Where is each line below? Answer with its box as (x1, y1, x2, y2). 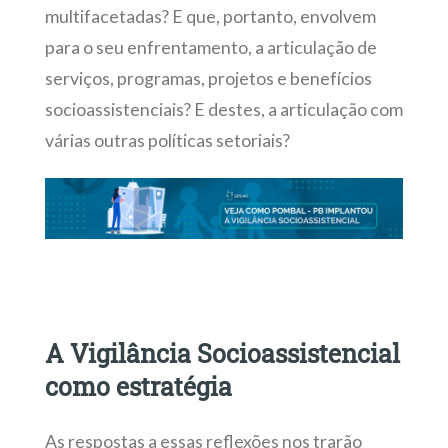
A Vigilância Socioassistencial (44, 337, 400, 371)
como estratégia (44, 370, 232, 404)
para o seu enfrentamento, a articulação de (44, 36, 377, 58)
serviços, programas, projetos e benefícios (44, 67, 372, 89)
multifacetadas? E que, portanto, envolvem (44, 5, 376, 27)
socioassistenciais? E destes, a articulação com (44, 98, 403, 120)
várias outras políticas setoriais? (44, 129, 290, 151)
